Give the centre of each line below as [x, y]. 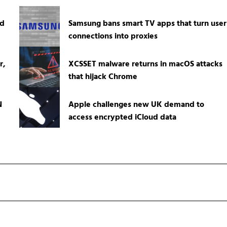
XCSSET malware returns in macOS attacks [145, 64]
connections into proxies [113, 36]
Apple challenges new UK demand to [136, 105]
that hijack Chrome [103, 77]
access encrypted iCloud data [122, 117]
